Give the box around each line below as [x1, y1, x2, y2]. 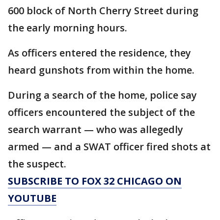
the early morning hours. [8, 21, 127, 34]
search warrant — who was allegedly [8, 123, 183, 136]
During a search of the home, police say [8, 88, 197, 102]
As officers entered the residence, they [8, 46, 191, 59]
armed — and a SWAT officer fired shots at [8, 140, 211, 153]
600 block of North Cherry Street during [8, 4, 198, 17]
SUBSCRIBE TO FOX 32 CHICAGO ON [8, 174, 182, 188]
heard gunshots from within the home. [8, 63, 194, 77]
